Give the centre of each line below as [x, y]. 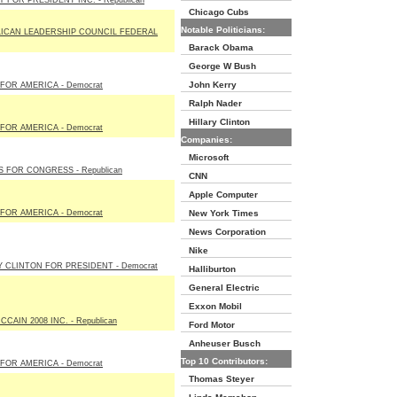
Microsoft [205, 157]
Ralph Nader [211, 103]
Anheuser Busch [221, 343]
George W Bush [218, 66]
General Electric [220, 288]
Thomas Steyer [218, 379]
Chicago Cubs [215, 12]
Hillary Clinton [215, 122]
